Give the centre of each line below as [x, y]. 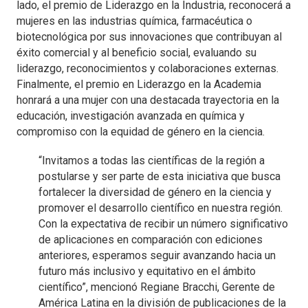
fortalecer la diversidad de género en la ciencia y [155, 192]
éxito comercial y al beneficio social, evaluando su [136, 52]
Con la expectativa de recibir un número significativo [163, 223]
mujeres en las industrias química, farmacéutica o [134, 21]
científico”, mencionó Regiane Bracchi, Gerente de [157, 287]
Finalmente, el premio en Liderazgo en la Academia [139, 84]
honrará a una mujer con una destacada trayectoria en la [148, 100]
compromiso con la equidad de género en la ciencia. [141, 131]
